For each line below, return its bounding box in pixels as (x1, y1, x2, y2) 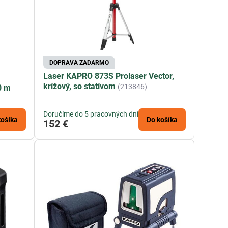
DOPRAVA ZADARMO (49, 59, 109, 67)
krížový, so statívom (43, 81, 116, 92)
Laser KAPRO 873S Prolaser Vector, (43, 71, 175, 81)
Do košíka (147, 116, 178, 124)
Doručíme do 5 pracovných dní (43, 110, 139, 119)
